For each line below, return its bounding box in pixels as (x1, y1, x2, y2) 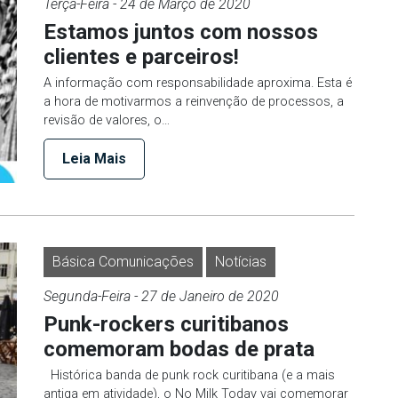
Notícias (215, 252, 267, 270)
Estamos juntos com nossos (44, 19, 318, 44)
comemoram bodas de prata (44, 336, 314, 362)
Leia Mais (62, 149, 126, 167)
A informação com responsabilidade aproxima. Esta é (44, 75, 352, 91)
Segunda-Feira (44, 287, 131, 305)
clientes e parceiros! (44, 44, 239, 69)
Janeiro (179, 287, 225, 305)
